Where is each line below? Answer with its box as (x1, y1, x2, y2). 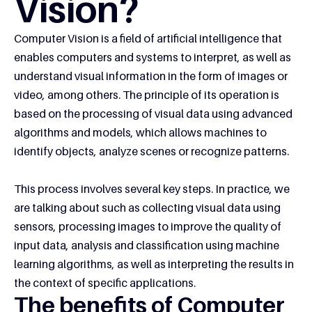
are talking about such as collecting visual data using (14, 200, 281, 214)
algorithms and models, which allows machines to (14, 125, 267, 139)
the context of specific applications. (14, 275, 196, 290)
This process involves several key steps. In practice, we (14, 181, 290, 196)
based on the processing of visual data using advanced (14, 106, 292, 120)
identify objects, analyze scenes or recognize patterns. (14, 143, 289, 158)
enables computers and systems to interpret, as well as (14, 49, 291, 64)
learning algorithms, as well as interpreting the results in (14, 256, 294, 271)
